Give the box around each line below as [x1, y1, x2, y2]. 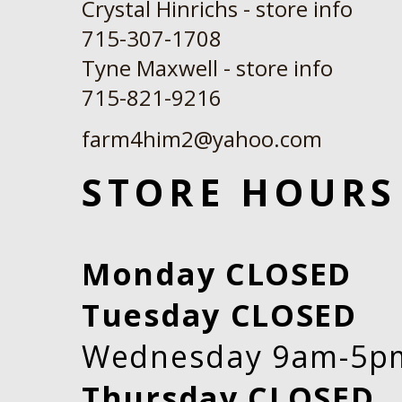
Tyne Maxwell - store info [82, 53, 333, 83]
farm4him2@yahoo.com [82, 124, 322, 153]
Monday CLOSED [82, 253, 353, 294]
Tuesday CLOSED [82, 294, 357, 336]
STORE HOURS [82, 167, 398, 217]
